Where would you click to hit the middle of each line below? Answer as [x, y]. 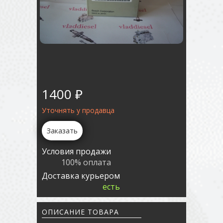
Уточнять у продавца [78, 110]
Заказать [62, 131]
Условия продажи [76, 151]
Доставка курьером [81, 176]
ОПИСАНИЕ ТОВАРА [80, 212]
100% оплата [86, 162]
